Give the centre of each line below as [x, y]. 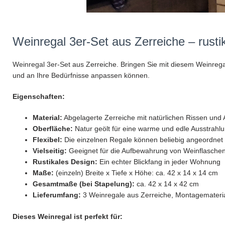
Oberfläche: [53, 129]
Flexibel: [47, 140]
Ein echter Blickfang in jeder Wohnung [159, 162]
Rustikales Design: [65, 162]
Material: [47, 118]
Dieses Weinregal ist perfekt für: [68, 217]
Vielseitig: [50, 151]
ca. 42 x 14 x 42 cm [167, 184]
